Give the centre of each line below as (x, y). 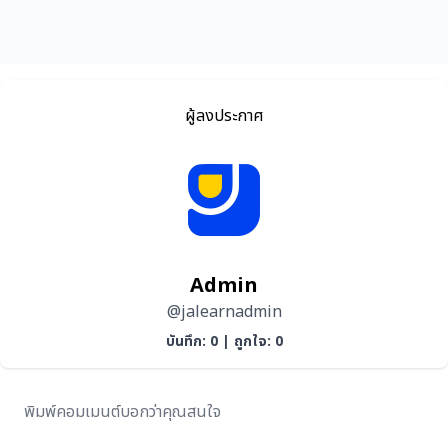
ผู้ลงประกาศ (224, 116)
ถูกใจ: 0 (258, 341)
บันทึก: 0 (191, 341)
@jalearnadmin (224, 312)
